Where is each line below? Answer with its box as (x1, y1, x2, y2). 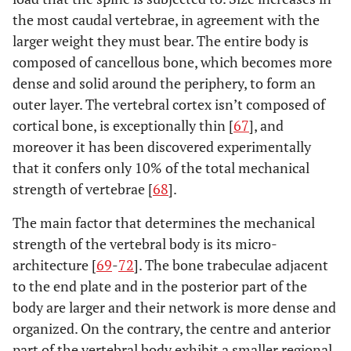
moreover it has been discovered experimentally (13, 136, 311, 156)
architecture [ (13, 255, 96, 274)
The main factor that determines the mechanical (13, 212, 315, 232)
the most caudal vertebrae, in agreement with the (13, 9, 320, 29)
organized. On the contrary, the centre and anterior (13, 318, 331, 338)
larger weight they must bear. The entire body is (13, 31, 309, 50)
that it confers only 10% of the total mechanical (13, 157, 309, 177)
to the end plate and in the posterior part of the (13, 276, 307, 295)
